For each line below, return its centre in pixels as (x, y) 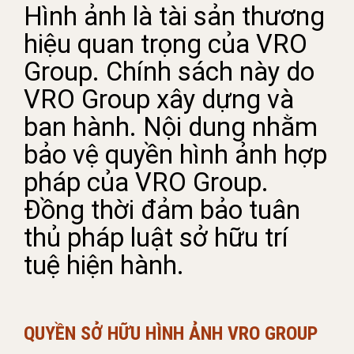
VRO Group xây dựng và (159, 100)
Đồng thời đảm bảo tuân (162, 210)
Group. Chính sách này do (169, 72)
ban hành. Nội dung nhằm (171, 127)
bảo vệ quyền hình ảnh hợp (175, 155)
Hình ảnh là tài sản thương (174, 17)
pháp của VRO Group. (146, 183)
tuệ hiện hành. (104, 265)
